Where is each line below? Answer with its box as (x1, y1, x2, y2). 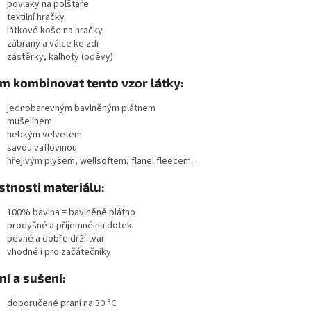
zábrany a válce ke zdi (7, 36, 99, 51)
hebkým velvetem (7, 127, 82, 142)
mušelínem (7, 114, 52, 128)
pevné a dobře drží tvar (7, 231, 105, 246)
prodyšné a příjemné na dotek (7, 218, 132, 233)
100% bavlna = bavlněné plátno (7, 205, 135, 219)
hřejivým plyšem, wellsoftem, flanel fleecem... (7, 153, 197, 168)
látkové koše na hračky (7, 23, 105, 37)
